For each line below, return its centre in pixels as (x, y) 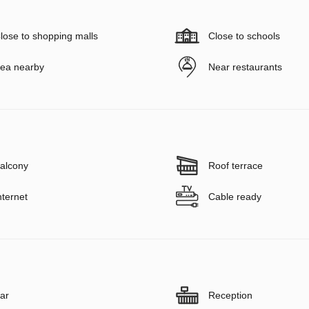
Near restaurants (245, 67)
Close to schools (244, 36)
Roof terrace (236, 165)
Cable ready (235, 196)
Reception (230, 295)
